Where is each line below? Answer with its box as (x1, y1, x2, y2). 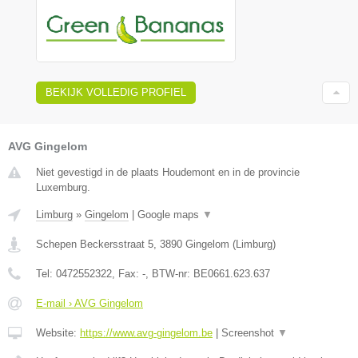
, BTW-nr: (145, 267, 193, 280)
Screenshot (221, 326, 277, 339)
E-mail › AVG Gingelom (36, 296, 143, 309)
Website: (36, 326, 80, 339)
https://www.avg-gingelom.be (80, 326, 213, 339)
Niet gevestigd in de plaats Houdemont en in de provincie (36, 165, 300, 178)
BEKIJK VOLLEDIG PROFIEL (46, 86, 186, 98)
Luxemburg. (36, 181, 90, 193)
